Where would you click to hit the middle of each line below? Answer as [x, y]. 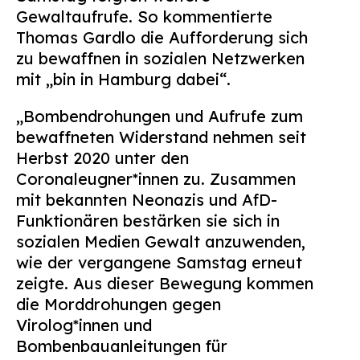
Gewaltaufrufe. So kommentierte [144, 16]
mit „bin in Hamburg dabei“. [123, 79]
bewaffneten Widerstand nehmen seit [161, 137]
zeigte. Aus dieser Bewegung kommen [165, 283]
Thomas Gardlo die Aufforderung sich [162, 37]
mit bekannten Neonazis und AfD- [147, 200]
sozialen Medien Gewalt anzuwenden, [161, 241]
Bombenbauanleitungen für [122, 346]
